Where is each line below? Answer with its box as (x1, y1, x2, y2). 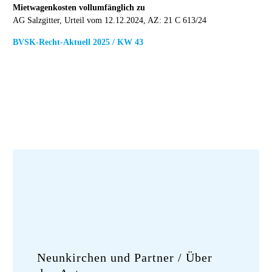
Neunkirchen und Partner (37, 251, 178, 265)
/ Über (178, 251, 212, 265)
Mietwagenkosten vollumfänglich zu (13, 2, 145, 12)
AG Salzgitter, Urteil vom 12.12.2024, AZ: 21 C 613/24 (13, 15, 206, 25)
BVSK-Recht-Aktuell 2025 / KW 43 (13, 38, 143, 47)
